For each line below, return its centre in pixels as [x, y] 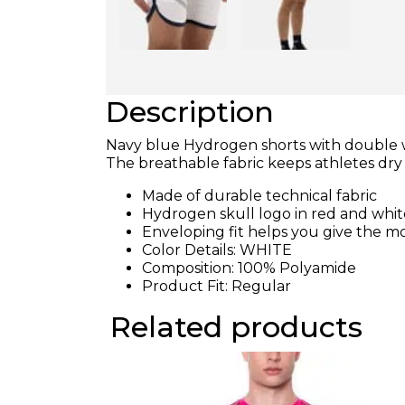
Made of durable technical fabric [259, 196]
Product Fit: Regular [217, 286]
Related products [236, 327]
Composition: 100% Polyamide [249, 268]
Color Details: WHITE [217, 250]
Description [190, 112]
